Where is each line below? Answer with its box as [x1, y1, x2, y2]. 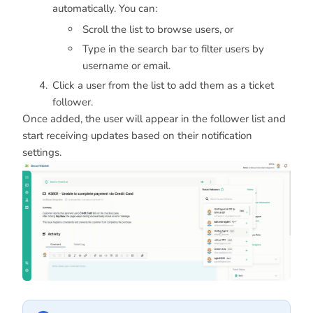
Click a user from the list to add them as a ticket [52, 78, 274, 92]
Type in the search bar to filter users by [82, 42, 264, 56]
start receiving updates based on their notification [22, 129, 252, 143]
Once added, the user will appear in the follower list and [22, 112, 286, 126]
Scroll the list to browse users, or [82, 22, 233, 36]
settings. [22, 145, 61, 159]
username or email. [82, 59, 170, 73]
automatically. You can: [52, 1, 157, 15]
